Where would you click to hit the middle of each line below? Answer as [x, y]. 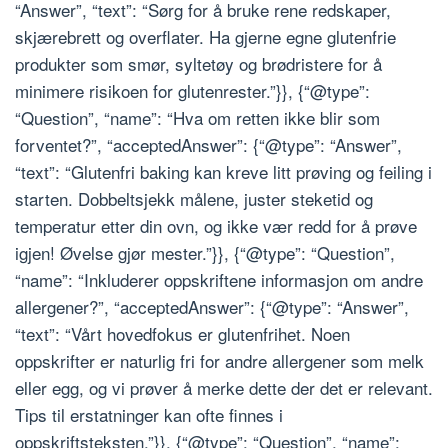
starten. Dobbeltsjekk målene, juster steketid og [194, 199]
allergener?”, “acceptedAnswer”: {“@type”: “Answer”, [212, 307]
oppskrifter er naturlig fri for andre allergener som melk [219, 361]
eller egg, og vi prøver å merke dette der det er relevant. [224, 388]
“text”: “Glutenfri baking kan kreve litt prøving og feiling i [223, 172]
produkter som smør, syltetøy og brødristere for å [198, 64]
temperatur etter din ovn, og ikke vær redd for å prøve [216, 226]
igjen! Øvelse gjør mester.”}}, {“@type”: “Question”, [205, 253]
